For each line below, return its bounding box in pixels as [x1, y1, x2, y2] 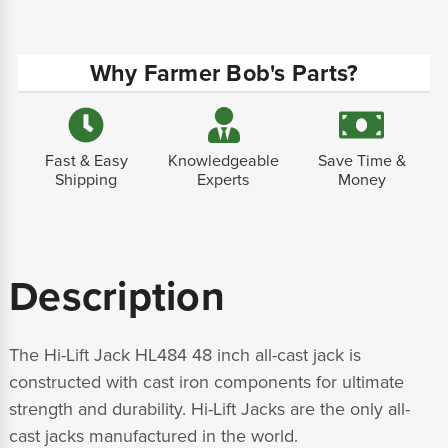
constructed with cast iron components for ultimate [9, 371, 404, 394]
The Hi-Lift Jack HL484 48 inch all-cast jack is [9, 344, 361, 367]
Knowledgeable [168, 151, 280, 172]
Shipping [55, 170, 118, 191]
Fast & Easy [44, 151, 128, 172]
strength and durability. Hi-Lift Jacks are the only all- [9, 398, 410, 421]
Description [9, 272, 225, 323]
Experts [197, 170, 251, 191]
